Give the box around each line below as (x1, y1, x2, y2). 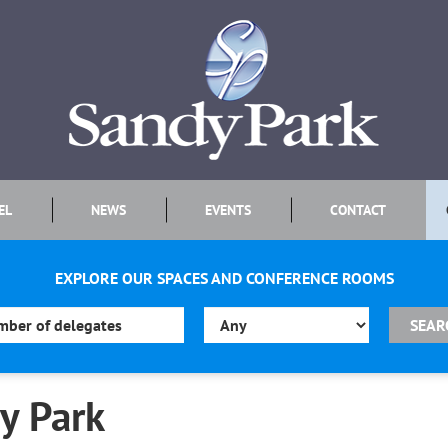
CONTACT (330, 201, 387, 219)
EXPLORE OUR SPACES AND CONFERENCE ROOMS (54, 268, 394, 288)
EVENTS (205, 201, 252, 219)
